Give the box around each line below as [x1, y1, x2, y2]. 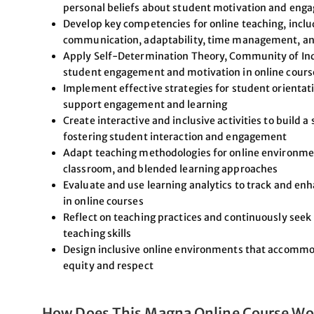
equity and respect [63, 259, 153, 272]
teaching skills [63, 226, 132, 240]
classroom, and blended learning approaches [63, 162, 278, 175]
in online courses [63, 194, 144, 207]
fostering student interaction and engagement [63, 130, 287, 143]
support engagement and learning [63, 97, 228, 111]
